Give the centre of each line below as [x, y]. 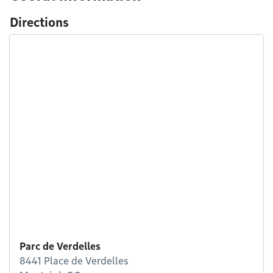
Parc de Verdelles [60, 246]
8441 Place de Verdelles [74, 261]
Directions [39, 23]
